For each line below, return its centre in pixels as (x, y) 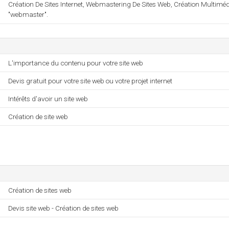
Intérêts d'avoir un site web (48, 99)
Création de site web (38, 117)
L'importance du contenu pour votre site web (76, 63)
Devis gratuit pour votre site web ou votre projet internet (90, 81)
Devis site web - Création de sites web (63, 208)
